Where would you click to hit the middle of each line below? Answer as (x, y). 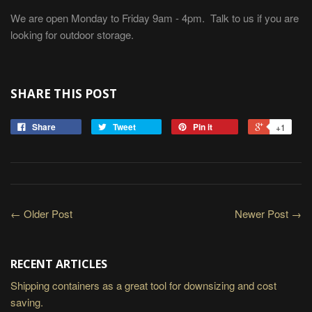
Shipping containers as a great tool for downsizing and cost (143, 285)
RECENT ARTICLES (59, 264)
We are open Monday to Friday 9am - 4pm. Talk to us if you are (155, 18)
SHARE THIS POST (64, 94)
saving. (27, 302)
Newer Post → (268, 213)
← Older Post (41, 213)
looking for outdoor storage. (72, 35)
